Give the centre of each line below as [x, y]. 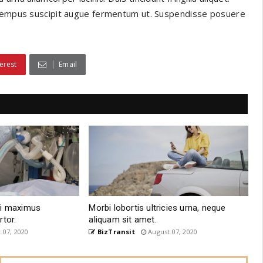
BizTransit [115, 232]
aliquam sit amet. [123, 220]
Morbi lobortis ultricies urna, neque [157, 208]
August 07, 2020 [172, 232]
